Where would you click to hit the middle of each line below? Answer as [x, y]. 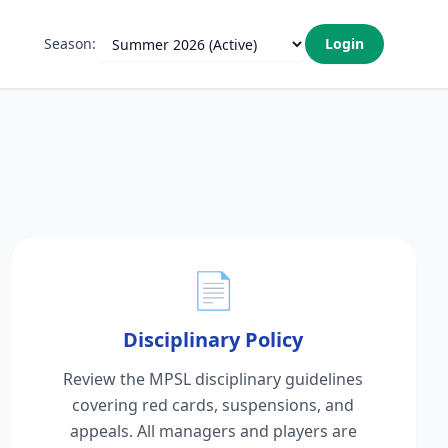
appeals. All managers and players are [213, 431]
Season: [70, 43]
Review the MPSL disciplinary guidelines [213, 379]
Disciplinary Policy [213, 339]
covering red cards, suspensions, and [213, 405]
